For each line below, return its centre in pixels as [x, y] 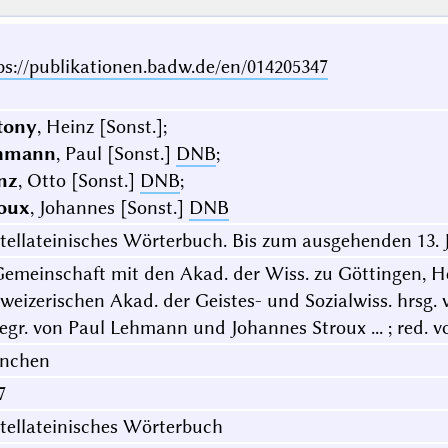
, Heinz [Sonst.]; [101, 127]
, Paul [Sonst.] [115, 154]
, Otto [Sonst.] [78, 181]
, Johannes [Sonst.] [109, 208]
